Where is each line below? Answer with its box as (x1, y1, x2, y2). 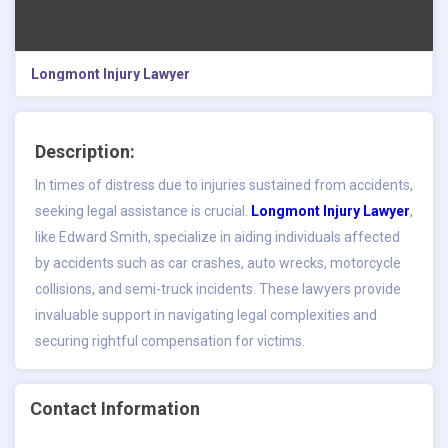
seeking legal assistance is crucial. (35, 202, 251, 219)
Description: (35, 140, 135, 162)
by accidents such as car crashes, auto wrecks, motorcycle (35, 254, 401, 271)
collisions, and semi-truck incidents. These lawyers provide (35, 280, 401, 297)
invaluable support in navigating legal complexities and (35, 306, 377, 323)
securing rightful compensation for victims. (35, 332, 305, 349)
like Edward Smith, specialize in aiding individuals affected (35, 228, 400, 245)
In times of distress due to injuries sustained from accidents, (35, 176, 413, 193)
